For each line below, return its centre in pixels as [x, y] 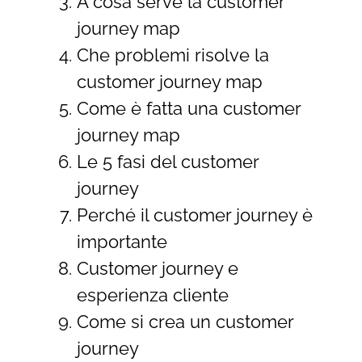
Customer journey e [157, 268]
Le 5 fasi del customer [167, 161]
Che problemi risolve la [173, 55]
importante [124, 241]
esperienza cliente [152, 295]
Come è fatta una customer [188, 108]
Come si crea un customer [185, 321]
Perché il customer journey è [194, 215]
